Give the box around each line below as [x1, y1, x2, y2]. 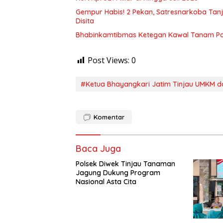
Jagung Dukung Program [76, 168, 160, 177]
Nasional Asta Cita [76, 177, 136, 186]
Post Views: [88, 54, 129, 66]
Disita [76, 16, 94, 25]
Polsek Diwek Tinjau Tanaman [76, 159, 175, 168]
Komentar [94, 112, 124, 121]
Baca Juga [76, 142, 121, 154]
